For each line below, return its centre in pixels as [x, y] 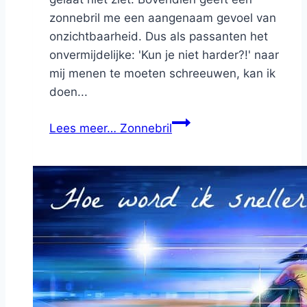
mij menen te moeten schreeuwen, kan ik [162, 73]
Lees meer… [83, 128]
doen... [69, 91]
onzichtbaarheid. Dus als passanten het [159, 36]
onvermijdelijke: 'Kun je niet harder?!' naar [164, 54]
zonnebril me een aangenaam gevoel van [163, 17]
